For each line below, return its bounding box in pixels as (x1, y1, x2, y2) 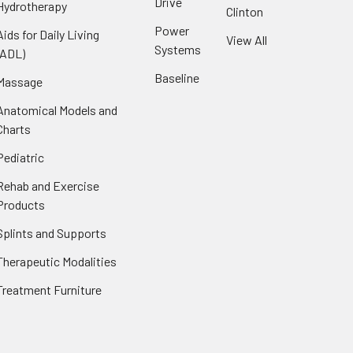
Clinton (225, 3, 263, 19)
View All (225, 32, 267, 47)
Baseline (154, 69, 199, 85)
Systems (154, 41, 201, 57)
